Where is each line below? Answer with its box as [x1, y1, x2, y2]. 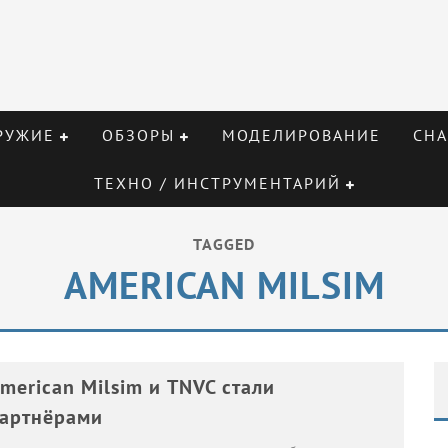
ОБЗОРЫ [101, 125, 175, 145]
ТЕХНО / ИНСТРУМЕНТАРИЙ [94, 173, 341, 193]
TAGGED [193, 234, 255, 254]
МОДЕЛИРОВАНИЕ [221, 125, 381, 145]
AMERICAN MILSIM [63, 260, 385, 309]
